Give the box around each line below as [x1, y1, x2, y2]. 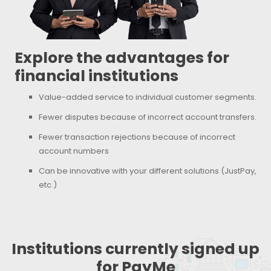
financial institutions [15, 65, 178, 87]
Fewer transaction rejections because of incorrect [39, 131, 235, 143]
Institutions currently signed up [11, 238, 260, 260]
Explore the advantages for [15, 47, 229, 69]
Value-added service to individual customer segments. [39, 91, 256, 103]
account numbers [39, 145, 109, 157]
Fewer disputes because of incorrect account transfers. [39, 111, 256, 123]
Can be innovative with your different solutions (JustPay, [39, 165, 256, 177]
